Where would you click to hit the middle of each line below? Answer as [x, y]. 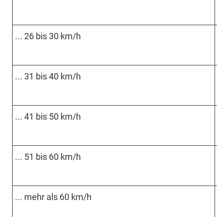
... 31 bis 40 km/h [48, 76]
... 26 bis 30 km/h [48, 36]
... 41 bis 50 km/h [48, 116]
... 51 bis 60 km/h [48, 156]
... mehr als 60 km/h [53, 197]
